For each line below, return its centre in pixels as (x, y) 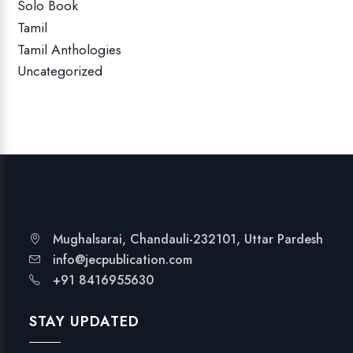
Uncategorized (60, 71)
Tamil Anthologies (70, 50)
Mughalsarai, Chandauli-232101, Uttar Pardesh (188, 240)
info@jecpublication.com (123, 260)
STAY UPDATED (85, 322)
